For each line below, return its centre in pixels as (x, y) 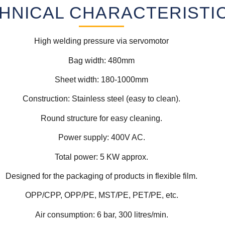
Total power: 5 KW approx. (101, 157)
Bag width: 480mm (101, 60)
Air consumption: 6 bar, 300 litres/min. (101, 214)
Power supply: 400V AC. (101, 138)
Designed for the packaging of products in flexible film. (101, 176)
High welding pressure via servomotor (101, 41)
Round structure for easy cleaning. (101, 118)
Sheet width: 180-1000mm (101, 79)
